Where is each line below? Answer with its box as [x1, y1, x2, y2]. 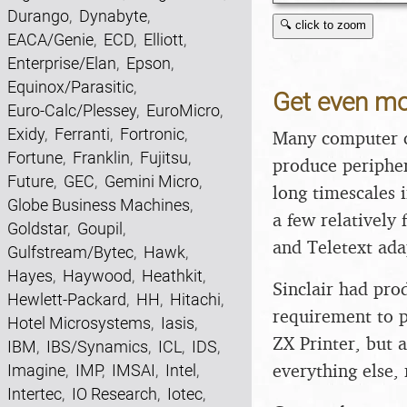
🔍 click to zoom [280, 18, 366, 32]
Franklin [73, 148, 130, 167]
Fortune [7, 148, 63, 167]
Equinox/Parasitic [7, 77, 134, 96]
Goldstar [7, 219, 67, 238]
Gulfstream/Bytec [7, 243, 134, 262]
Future [7, 172, 54, 191]
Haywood [63, 266, 132, 285]
